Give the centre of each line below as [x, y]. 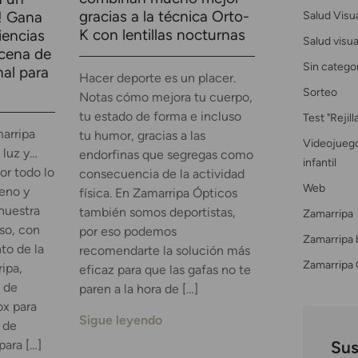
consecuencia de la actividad [161, 174]
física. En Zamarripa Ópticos [158, 193]
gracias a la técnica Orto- [164, 17]
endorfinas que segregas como [166, 155]
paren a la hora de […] [138, 289]
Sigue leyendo [120, 320]
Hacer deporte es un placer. [157, 78]
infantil [319, 162]
